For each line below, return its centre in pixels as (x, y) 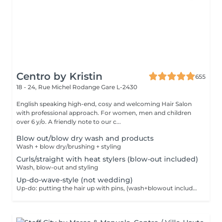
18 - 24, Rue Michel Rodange (59, 87)
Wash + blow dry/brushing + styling (69, 146)
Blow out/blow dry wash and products (85, 138)
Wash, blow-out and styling (57, 167)
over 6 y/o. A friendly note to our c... (84, 122)
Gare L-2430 (119, 87)
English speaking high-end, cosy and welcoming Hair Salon (104, 104)
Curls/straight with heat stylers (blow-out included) (107, 159)
